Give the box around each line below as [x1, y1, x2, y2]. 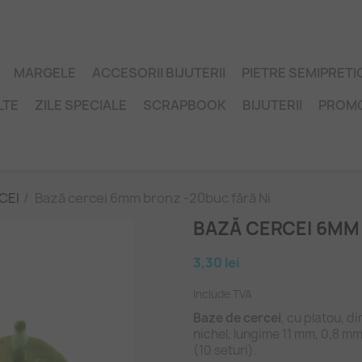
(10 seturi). [193, 342, 257, 359]
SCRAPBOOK [143, 96, 226, 114]
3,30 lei [193, 254, 240, 271]
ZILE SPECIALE [35, 96, 127, 114]
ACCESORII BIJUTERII [92, 64, 225, 82]
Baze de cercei [193, 309, 281, 326]
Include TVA [193, 287, 252, 301]
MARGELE [14, 64, 76, 82]
